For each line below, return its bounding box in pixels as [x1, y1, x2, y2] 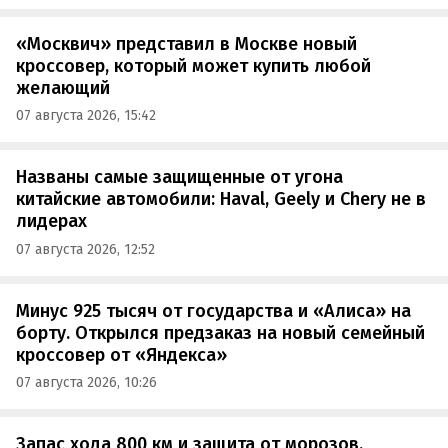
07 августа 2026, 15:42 [16, 107, 156, 125]
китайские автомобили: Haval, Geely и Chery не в [16, 188, 426, 211]
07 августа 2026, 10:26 [16, 374, 157, 392]
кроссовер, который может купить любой [16, 54, 371, 77]
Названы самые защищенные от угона [16, 166, 343, 189]
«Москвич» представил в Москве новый [16, 32, 357, 55]
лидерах [16, 210, 87, 233]
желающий [16, 76, 110, 99]
